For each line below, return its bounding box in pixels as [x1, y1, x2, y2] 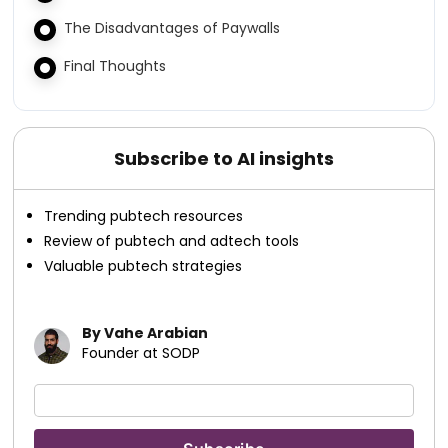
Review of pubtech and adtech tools [44, 231, 300, 251]
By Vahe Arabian [82, 323, 209, 343]
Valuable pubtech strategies [44, 256, 243, 276]
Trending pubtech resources [44, 206, 244, 226]
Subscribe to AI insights [114, 146, 334, 171]
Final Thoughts [64, 56, 167, 76]
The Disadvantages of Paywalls [64, 18, 281, 38]
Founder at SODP [82, 343, 201, 363]
